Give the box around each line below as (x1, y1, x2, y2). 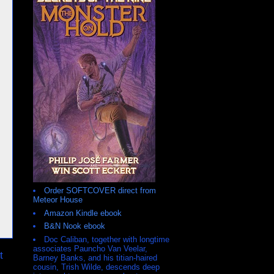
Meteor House (33, 195, 83, 205)
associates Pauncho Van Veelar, (33, 243, 147, 253)
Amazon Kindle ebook (44, 208, 122, 218)
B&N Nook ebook (44, 221, 105, 231)
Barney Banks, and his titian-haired (33, 253, 157, 262)
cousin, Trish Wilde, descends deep (33, 262, 160, 272)
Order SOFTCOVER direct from (44, 186, 156, 196)
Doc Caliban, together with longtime (44, 234, 169, 244)
